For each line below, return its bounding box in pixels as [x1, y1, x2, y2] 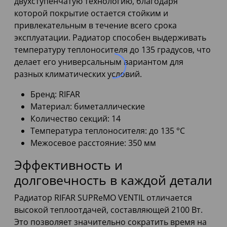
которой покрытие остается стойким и [14, 8, 168, 19]
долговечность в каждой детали [14, 171, 212, 189]
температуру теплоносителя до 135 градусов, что [14, 44, 211, 56]
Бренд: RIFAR [30, 89, 80, 100]
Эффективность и [14, 156, 123, 174]
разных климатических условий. [14, 68, 142, 80]
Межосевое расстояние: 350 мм [30, 137, 156, 149]
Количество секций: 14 [30, 113, 121, 125]
